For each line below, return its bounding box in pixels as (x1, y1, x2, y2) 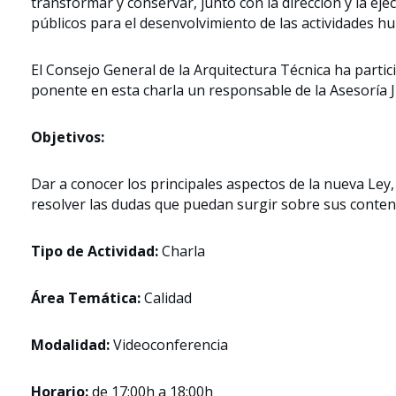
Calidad (144, 288, 192, 308)
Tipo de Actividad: (31, 241, 162, 261)
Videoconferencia (113, 335, 228, 354)
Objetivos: (31, 127, 104, 147)
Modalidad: (31, 335, 113, 354)
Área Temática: (31, 288, 144, 308)
